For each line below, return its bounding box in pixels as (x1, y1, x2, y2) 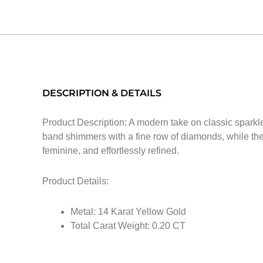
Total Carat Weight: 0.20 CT (70, 221, 186, 231)
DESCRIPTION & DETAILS (42, 87, 161, 99)
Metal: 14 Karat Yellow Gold (70, 207, 186, 217)
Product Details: (42, 176, 109, 187)
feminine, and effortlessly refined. (42, 146, 179, 156)
